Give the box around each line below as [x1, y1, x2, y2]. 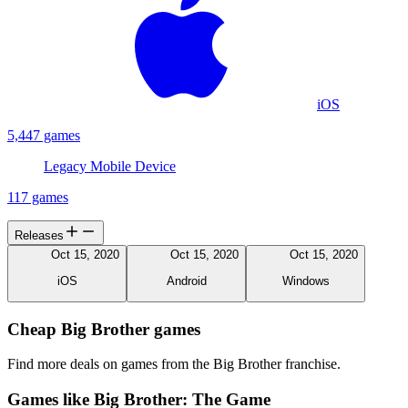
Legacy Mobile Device [44, 158, 176, 175]
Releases [15, 229, 64, 243]
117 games [7, 189, 68, 206]
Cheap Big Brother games [7, 319, 200, 339]
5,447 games [7, 127, 80, 144]
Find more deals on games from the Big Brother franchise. [7, 356, 341, 372]
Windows [281, 273, 330, 288]
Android [166, 273, 207, 288]
